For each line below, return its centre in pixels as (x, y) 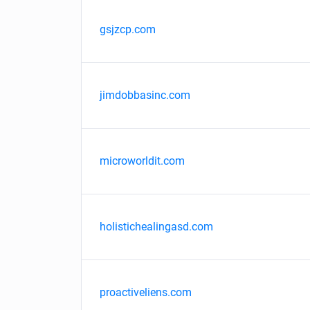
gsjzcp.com (128, 29)
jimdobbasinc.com (145, 95)
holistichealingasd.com (156, 227)
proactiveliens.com (146, 292)
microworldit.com (142, 161)
